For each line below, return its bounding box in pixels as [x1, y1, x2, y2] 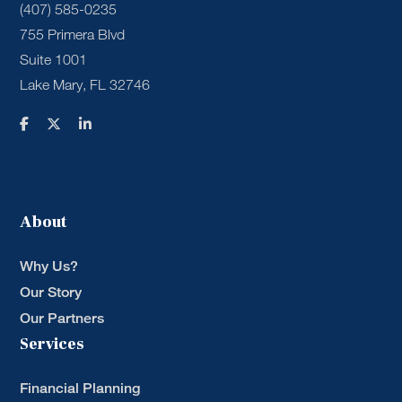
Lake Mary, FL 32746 [20, 75, 151, 93]
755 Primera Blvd [20, 25, 126, 43]
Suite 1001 [20, 50, 88, 68]
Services [20, 333, 85, 354]
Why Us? [20, 257, 79, 275]
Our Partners [20, 309, 105, 327]
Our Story [20, 283, 83, 301]
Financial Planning [20, 379, 141, 397]
